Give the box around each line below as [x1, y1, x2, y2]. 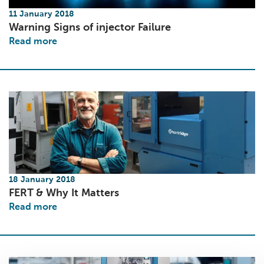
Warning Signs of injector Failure [9, 22, 171, 33]
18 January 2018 [9, 176, 75, 184]
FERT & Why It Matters [9, 188, 119, 199]
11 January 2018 [9, 10, 74, 18]
